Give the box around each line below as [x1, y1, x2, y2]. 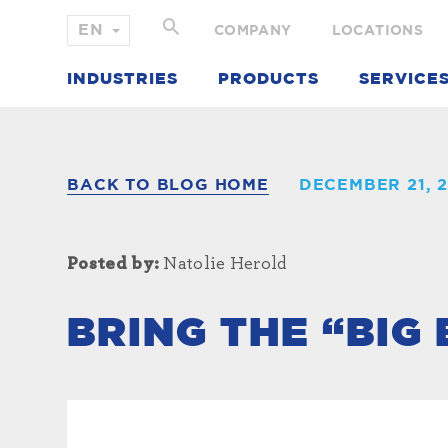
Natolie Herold [159, 255, 287, 273]
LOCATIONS [331, 24, 424, 38]
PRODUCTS [218, 71, 320, 87]
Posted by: [67, 255, 160, 273]
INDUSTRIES [67, 71, 179, 87]
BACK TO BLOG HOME [67, 177, 269, 193]
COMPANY [213, 24, 292, 38]
